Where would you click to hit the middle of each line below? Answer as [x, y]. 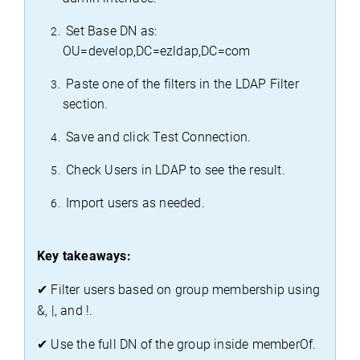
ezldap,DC [188, 51]
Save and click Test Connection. [159, 137]
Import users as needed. [135, 203]
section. [86, 104]
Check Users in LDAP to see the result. [176, 170]
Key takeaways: [84, 256]
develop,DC [120, 51]
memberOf [282, 345]
